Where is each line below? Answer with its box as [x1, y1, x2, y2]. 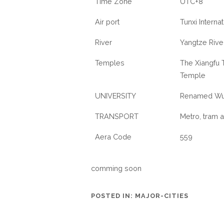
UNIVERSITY [95, 91, 136, 100]
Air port [95, 17, 119, 26]
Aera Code [95, 132, 131, 141]
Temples [95, 58, 124, 67]
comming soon [91, 164, 141, 172]
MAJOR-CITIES [135, 192, 188, 199]
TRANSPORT [95, 112, 138, 120]
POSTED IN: [91, 192, 135, 199]
